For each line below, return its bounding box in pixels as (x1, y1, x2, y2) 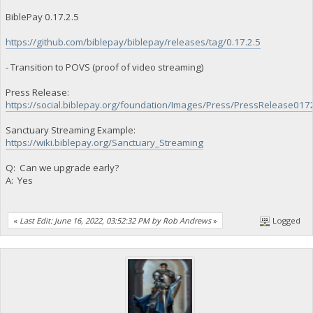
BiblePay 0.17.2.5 (5, 10, 79, 24)
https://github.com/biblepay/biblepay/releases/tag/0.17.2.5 (5, 36, 261, 49)
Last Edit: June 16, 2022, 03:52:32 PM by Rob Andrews (20, 214, 211, 226)
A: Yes (5, 174, 33, 187)
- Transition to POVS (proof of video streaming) (5, 61, 204, 74)
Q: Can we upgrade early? (5, 161, 119, 175)
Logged (270, 214, 301, 226)
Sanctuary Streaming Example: (5, 124, 136, 137)
